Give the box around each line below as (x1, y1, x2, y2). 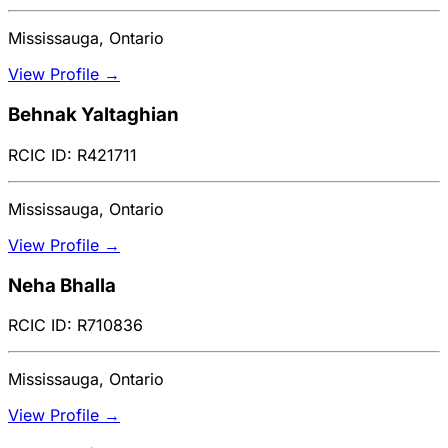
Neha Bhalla (8, 273, 116, 297)
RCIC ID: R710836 (8, 315, 143, 336)
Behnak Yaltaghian (8, 103, 179, 127)
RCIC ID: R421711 (8, 144, 137, 165)
